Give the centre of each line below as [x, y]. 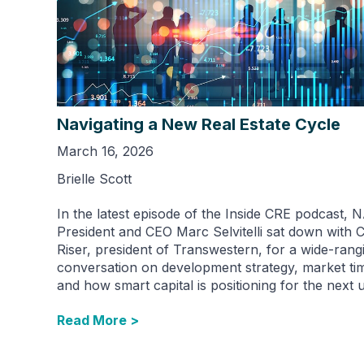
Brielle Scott [94, 179]
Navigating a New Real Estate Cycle [199, 125]
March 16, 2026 [105, 152]
